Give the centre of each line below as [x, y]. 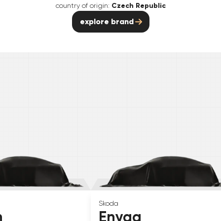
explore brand [107, 21]
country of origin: [82, 5]
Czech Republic [138, 5]
